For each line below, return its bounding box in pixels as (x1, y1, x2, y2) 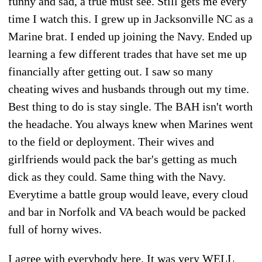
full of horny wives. (8, 222, 102, 236)
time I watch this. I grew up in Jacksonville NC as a (8, 12, 253, 25)
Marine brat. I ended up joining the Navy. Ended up (8, 29, 252, 43)
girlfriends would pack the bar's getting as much (8, 152, 237, 166)
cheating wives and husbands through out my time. (8, 82, 249, 95)
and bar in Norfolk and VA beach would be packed (8, 205, 246, 218)
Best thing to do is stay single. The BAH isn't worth (8, 99, 253, 113)
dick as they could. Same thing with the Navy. (8, 170, 226, 183)
